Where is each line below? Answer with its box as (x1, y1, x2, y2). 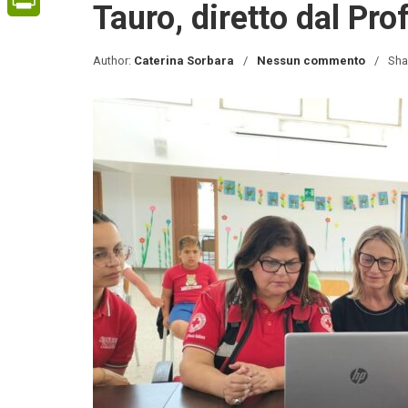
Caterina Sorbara (134, 54, 234, 67)
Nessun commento (257, 54, 365, 67)
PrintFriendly (7, 25, 77, 41)
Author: (93, 54, 134, 67)
